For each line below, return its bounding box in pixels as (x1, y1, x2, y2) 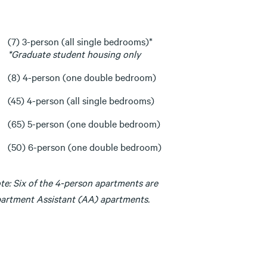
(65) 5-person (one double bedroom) (8, 117, 160, 131)
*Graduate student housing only (8, 47, 141, 61)
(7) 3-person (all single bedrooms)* (8, 35, 153, 48)
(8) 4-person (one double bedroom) (8, 70, 156, 84)
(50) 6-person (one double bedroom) (8, 140, 162, 154)
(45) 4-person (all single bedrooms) (8, 94, 154, 107)
